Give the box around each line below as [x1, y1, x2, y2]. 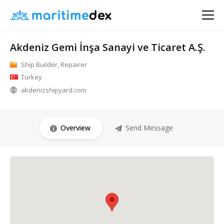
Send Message [125, 123, 173, 132]
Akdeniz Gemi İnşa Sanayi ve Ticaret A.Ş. [10, 40, 205, 54]
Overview [60, 123, 90, 132]
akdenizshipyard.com [21, 85, 86, 94]
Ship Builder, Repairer [21, 60, 87, 69]
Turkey [21, 72, 42, 81]
